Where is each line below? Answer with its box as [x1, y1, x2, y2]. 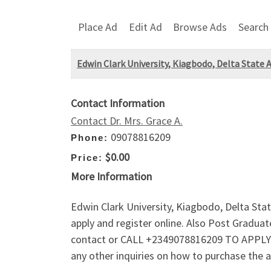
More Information [71, 169, 152, 184]
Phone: [71, 132, 108, 143]
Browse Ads [173, 19, 227, 34]
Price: [71, 152, 103, 163]
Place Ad [78, 19, 117, 34]
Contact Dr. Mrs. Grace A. [71, 114, 183, 128]
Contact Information [71, 96, 165, 111]
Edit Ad [128, 19, 162, 34]
